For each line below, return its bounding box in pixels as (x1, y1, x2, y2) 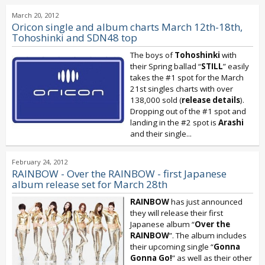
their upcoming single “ (130, 241, 214, 252)
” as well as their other (172, 253, 252, 263)
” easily (223, 61, 249, 72)
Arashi (218, 117, 244, 128)
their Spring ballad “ (130, 61, 201, 72)
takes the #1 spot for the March (130, 72, 244, 83)
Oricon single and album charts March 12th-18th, (12, 20, 243, 34)
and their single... (130, 128, 192, 139)
